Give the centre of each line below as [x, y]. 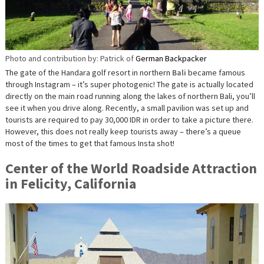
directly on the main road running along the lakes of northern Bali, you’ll [130, 96]
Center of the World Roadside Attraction [131, 168]
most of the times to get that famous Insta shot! [90, 143]
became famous [215, 72]
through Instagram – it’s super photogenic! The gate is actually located [129, 84]
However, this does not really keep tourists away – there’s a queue [123, 131]
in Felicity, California [70, 183]
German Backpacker [171, 58]
